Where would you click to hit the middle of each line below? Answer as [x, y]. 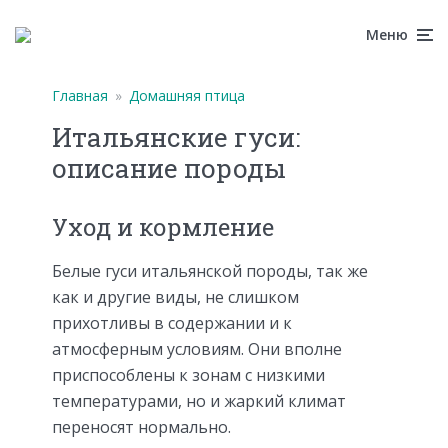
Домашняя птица [187, 95]
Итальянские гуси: [176, 137]
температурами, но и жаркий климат [199, 400]
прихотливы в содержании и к [172, 322]
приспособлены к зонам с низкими [188, 374]
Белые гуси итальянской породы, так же [210, 270]
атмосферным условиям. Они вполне [197, 348]
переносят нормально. [141, 426]
